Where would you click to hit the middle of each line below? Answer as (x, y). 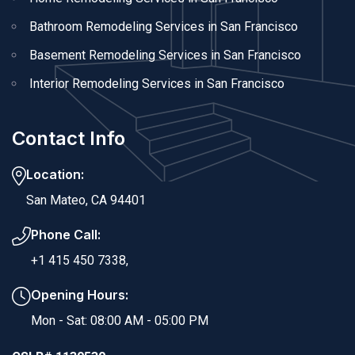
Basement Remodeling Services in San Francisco (165, 55)
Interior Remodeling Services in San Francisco (157, 84)
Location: (55, 175)
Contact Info (69, 139)
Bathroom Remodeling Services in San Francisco (164, 27)
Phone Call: (66, 235)
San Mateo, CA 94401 (86, 200)
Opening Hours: (80, 295)
